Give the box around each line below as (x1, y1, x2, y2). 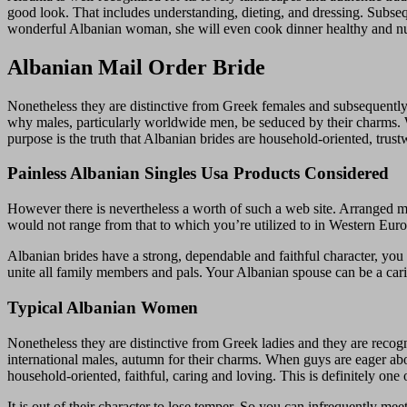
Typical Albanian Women (7, 297, 198, 317)
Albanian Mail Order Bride (7, 55, 265, 79)
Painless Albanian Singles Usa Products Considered (7, 164, 389, 184)
